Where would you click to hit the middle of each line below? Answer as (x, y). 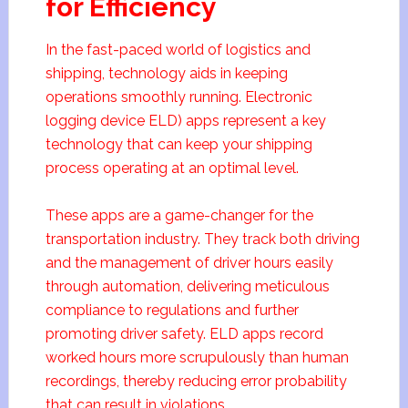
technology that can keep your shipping (178, 144)
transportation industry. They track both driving (202, 239)
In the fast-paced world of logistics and (178, 50)
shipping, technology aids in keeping (166, 73)
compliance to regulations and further (172, 310)
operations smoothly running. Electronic (178, 97)
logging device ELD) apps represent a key (185, 121)
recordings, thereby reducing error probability (196, 381)
